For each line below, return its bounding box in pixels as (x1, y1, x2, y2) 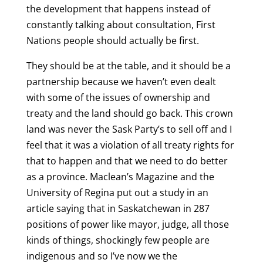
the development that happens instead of (26, 2, 210, 16)
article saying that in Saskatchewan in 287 (26, 202, 210, 215)
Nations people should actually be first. (26, 34, 201, 48)
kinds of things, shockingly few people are (26, 234, 210, 247)
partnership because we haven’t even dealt (26, 75, 216, 89)
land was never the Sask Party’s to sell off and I (26, 123, 232, 136)
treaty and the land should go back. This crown (26, 107, 233, 120)
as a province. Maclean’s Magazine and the (26, 170, 214, 184)
